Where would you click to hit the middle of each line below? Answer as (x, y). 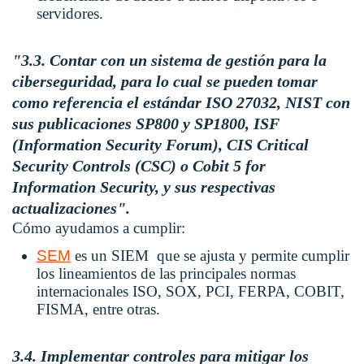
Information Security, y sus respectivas (144, 187)
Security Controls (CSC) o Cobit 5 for (139, 166)
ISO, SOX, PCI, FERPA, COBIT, (238, 292)
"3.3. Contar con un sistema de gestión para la (169, 61)
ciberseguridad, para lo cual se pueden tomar (165, 82)
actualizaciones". (71, 208)
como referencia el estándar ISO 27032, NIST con (181, 103)
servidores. (70, 14)
